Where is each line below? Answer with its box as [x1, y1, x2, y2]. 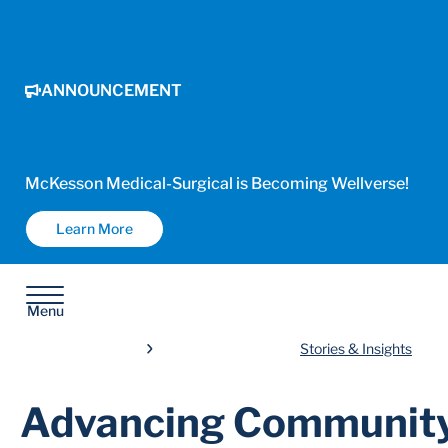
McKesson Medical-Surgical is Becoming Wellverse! [25, 174, 409, 193]
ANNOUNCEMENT [41, 81, 182, 100]
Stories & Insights [300, 340, 412, 358]
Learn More [56, 220, 134, 238]
